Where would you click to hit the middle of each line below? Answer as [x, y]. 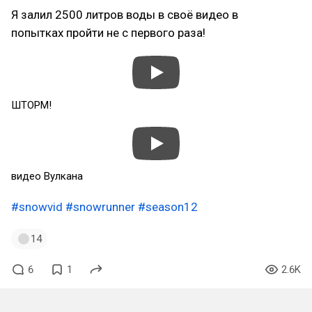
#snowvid [37, 207]
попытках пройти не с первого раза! [108, 33]
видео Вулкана [47, 176]
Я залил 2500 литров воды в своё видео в [125, 15]
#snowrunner [100, 207]
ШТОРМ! [31, 105]
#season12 [168, 207]
